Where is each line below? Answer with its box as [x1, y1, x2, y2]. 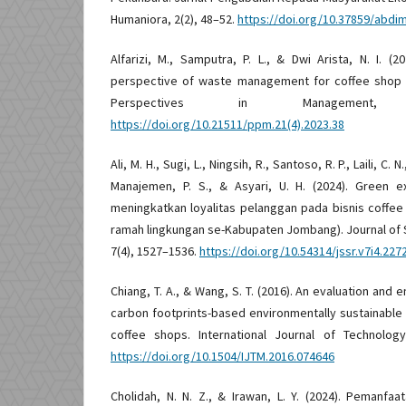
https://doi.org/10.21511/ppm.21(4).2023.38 [111, 115, 344, 132]
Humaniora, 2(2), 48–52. [111, 10, 237, 27]
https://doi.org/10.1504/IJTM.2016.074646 [111, 347, 334, 364]
